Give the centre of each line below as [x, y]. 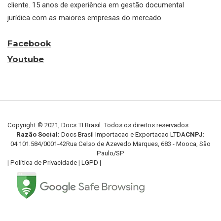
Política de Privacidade [44, 163]
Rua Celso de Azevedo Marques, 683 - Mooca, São [138, 144]
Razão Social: [38, 135]
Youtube [26, 59]
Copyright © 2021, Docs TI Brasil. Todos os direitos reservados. [99, 125]
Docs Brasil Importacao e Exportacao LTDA [123, 135]
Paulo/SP [110, 153]
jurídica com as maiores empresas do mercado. [85, 18]
